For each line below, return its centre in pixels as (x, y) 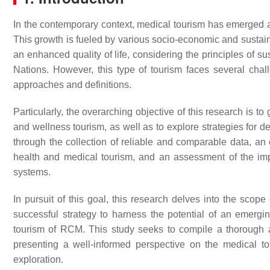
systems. (32, 172)
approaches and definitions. (72, 85)
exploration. (38, 259)
